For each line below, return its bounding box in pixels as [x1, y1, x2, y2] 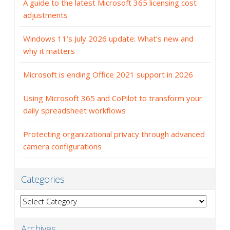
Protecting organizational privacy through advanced [23, 128, 205, 139]
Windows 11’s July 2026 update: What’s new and [23, 33, 194, 44]
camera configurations [23, 141, 102, 151]
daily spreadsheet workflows [23, 105, 126, 116]
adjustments [23, 9, 68, 20]
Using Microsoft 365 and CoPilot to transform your [23, 92, 202, 103]
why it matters [23, 45, 75, 56]
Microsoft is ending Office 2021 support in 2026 [23, 69, 193, 80]
